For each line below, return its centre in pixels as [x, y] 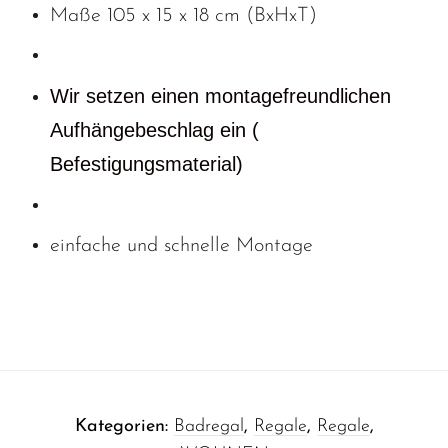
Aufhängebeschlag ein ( [154, 130]
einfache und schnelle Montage [181, 246]
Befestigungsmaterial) [146, 164]
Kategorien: [124, 427]
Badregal [208, 427]
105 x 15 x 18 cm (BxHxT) [209, 16]
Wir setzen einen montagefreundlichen [220, 96]
